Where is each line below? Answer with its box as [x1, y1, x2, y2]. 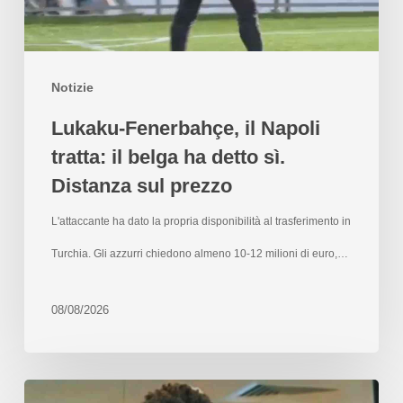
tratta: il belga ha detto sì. [50, 145, 285, 168]
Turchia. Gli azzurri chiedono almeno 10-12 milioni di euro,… [50, 246, 348, 260]
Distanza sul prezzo [50, 174, 232, 197]
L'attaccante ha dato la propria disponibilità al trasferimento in [50, 214, 351, 228]
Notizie [50, 79, 94, 94]
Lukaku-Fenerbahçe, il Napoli [50, 116, 320, 139]
